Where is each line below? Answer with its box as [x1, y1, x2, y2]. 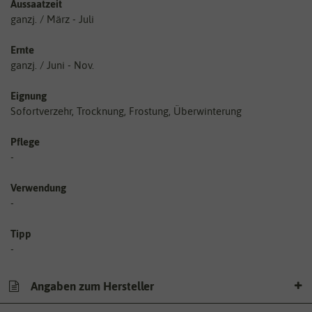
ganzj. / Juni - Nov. [10, 58, 94, 71]
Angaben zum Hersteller [28, 279, 154, 294]
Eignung [10, 89, 47, 102]
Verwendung [10, 181, 66, 194]
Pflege [10, 135, 40, 148]
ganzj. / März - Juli [10, 13, 94, 25]
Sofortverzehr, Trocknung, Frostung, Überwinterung [10, 104, 242, 117]
